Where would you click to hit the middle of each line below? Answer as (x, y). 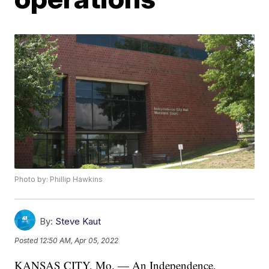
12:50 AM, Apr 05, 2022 (79, 240)
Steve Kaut (78, 222)
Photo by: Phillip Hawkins (59, 180)
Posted (27, 240)
